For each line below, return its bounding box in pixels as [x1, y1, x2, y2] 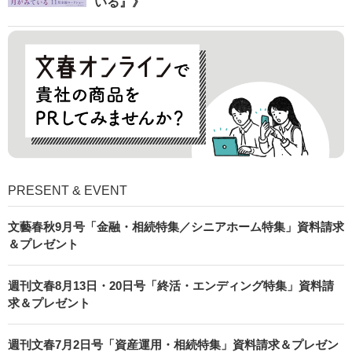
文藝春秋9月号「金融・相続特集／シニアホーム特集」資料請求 [8, 219, 344, 233]
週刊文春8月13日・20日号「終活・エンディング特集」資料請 [8, 278, 334, 292]
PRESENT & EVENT [8, 183, 127, 197]
